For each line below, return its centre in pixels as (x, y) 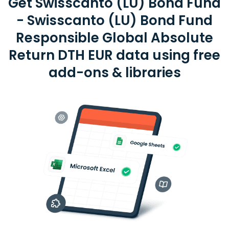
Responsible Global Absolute (114, 38)
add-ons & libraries (114, 73)
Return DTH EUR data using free (114, 55)
